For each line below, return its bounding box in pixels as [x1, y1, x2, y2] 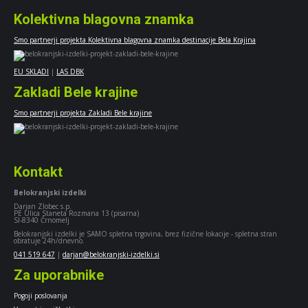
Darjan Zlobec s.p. [14, 201, 71, 211]
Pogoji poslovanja [14, 290, 67, 300]
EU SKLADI [14, 66, 49, 76]
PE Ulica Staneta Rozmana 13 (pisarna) [14, 208, 139, 218]
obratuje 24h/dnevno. [14, 235, 85, 245]
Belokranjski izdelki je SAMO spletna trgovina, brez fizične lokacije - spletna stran [14, 228, 277, 239]
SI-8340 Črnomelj [14, 214, 69, 225]
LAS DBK [56, 66, 84, 76]
